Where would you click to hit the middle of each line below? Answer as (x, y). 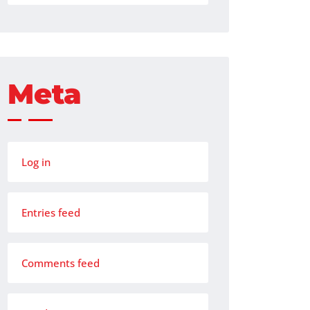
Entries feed (51, 212)
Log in (36, 162)
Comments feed (61, 263)
